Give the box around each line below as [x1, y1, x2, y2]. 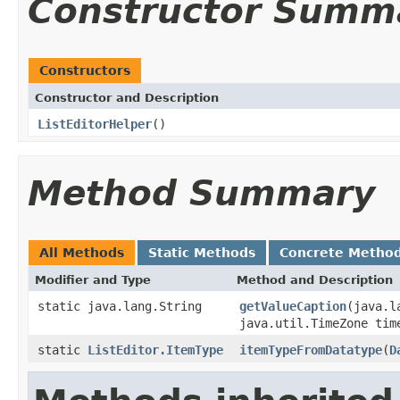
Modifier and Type [35, 272, 151, 287]
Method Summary [28, 172, 375, 213]
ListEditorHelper [37, 116, 152, 131]
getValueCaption [239, 298, 346, 313]
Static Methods [148, 245, 255, 260]
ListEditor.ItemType [87, 342, 223, 357]
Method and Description [237, 272, 393, 287]
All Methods [39, 245, 124, 260]
